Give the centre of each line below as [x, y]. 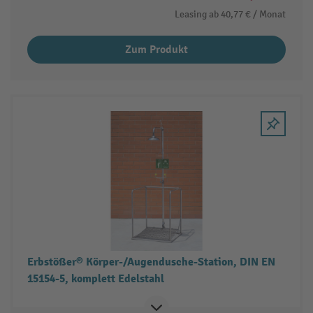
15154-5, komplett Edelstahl [95, 279]
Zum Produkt [156, 50]
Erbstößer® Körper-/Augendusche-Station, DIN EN [151, 262]
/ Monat [270, 15]
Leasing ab [197, 15]
